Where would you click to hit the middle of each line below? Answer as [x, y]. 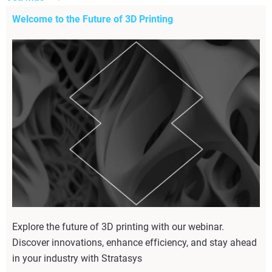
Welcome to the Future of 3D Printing [93, 19]
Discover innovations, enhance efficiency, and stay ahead [134, 243]
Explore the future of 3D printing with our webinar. [118, 227]
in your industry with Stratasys [77, 259]
